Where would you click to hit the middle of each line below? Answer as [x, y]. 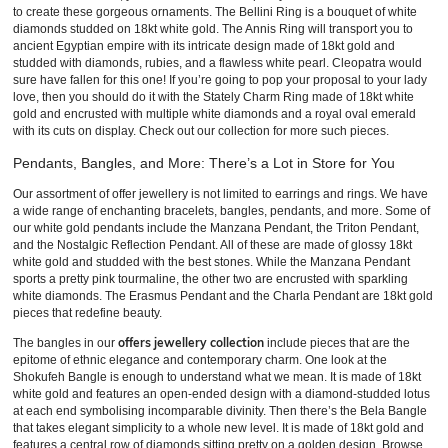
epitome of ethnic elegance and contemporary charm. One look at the [200, 360]
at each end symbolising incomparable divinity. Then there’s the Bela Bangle [220, 411]
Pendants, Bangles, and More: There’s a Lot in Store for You [204, 163]
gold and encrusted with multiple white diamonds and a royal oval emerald [214, 114]
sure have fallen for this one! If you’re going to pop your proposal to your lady [220, 80]
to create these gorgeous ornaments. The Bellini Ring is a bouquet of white [215, 12]
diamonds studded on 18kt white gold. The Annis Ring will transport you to [213, 29]
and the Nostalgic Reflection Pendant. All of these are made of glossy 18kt [212, 245]
